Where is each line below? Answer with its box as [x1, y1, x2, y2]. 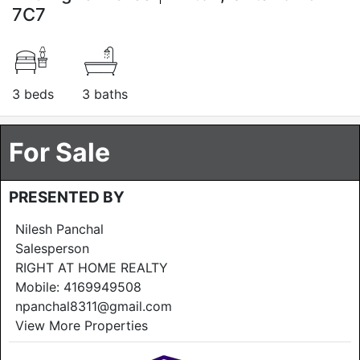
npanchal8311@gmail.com [15, 297, 172, 314]
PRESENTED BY [9, 187, 125, 207]
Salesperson [15, 239, 89, 256]
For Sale [9, 136, 110, 168]
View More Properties [15, 317, 148, 333]
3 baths [82, 85, 128, 102]
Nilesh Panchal [15, 220, 104, 237]
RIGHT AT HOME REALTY [15, 259, 168, 276]
